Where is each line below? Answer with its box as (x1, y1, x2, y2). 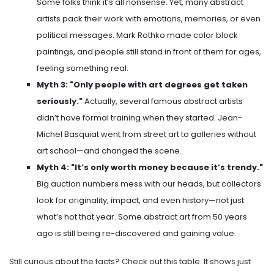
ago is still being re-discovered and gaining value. (37, 228, 236, 240)
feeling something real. (37, 62, 128, 75)
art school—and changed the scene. (37, 145, 182, 157)
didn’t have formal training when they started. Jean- (37, 112, 242, 124)
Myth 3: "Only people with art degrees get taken (37, 79, 248, 91)
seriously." (37, 95, 83, 108)
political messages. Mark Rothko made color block (37, 29, 238, 42)
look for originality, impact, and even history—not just (37, 194, 244, 207)
